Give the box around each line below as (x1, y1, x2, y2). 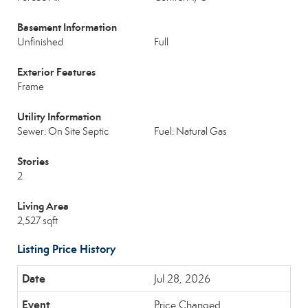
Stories (17, 155, 49, 168)
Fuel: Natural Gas (154, 125, 227, 137)
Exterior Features (17, 65, 96, 78)
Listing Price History (17, 242, 115, 256)
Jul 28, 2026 (154, 272, 210, 285)
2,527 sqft (17, 214, 58, 227)
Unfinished (17, 36, 63, 48)
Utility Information (17, 110, 101, 123)
